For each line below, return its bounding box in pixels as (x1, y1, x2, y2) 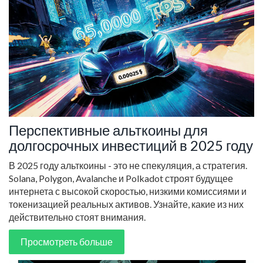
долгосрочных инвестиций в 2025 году (9, 137, 253, 154)
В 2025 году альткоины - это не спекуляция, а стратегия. (9, 160, 247, 171)
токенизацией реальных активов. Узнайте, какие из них (9, 198, 244, 210)
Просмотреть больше (21, 236, 113, 248)
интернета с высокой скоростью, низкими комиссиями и (9, 186, 247, 197)
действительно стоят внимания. (9, 211, 146, 223)
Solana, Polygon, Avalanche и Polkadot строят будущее (9, 173, 233, 184)
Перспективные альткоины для (9, 122, 208, 139)
